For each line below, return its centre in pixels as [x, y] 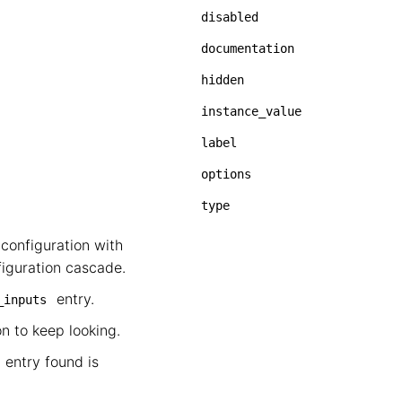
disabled [230, 17]
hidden [223, 80]
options [226, 174]
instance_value [251, 111]
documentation [248, 48]
